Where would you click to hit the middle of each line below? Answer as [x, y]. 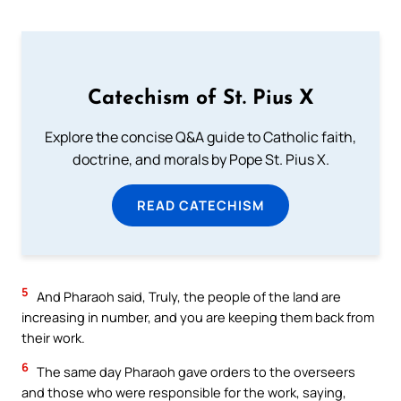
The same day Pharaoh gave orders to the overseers [195, 372]
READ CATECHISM [200, 205]
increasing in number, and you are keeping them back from [198, 317]
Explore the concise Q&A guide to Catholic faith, [200, 137]
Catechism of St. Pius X [200, 99]
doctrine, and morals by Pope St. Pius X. [200, 160]
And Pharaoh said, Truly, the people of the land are [188, 297]
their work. [53, 338]
